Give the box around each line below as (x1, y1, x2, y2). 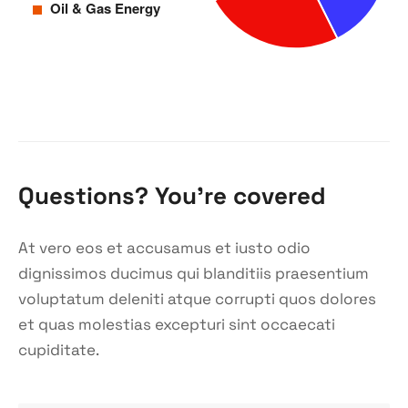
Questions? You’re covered (18, 179, 326, 211)
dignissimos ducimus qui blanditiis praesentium (18, 262, 369, 283)
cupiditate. (18, 339, 99, 360)
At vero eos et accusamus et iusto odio (18, 237, 311, 258)
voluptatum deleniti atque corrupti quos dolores (18, 288, 376, 309)
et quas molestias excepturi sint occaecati (18, 313, 335, 334)
